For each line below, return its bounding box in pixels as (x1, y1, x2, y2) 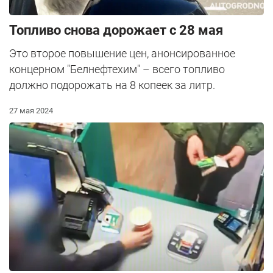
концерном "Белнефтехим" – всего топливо (9, 62, 225, 76)
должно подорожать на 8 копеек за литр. (9, 78, 215, 91)
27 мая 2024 (9, 105, 53, 115)
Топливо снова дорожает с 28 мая (9, 22, 223, 38)
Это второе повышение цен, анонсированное (9, 46, 235, 60)
